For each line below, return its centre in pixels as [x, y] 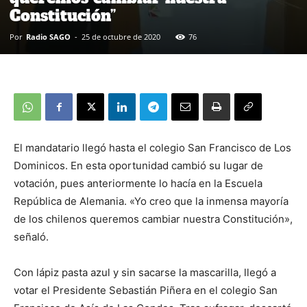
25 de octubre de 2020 [121, 37]
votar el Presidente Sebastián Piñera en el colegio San [146, 291]
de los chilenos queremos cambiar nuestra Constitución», [153, 219]
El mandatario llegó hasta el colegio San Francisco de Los [152, 148]
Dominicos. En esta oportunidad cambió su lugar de [138, 166]
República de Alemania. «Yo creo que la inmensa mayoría [151, 201]
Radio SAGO [48, 37]
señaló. [31, 237]
